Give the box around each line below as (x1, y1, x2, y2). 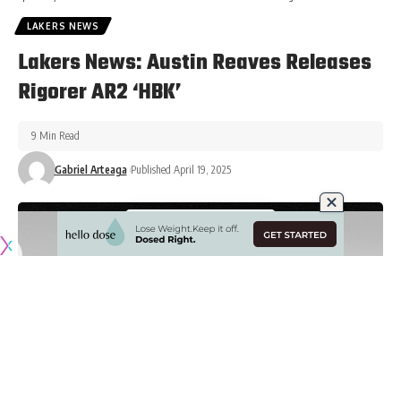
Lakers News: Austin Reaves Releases (18, 47, 371, 81)
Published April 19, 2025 (130, 163, 231, 177)
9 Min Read (31, 129, 80, 143)
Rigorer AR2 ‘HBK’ (18, 76, 182, 110)
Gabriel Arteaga (54, 163, 127, 177)
